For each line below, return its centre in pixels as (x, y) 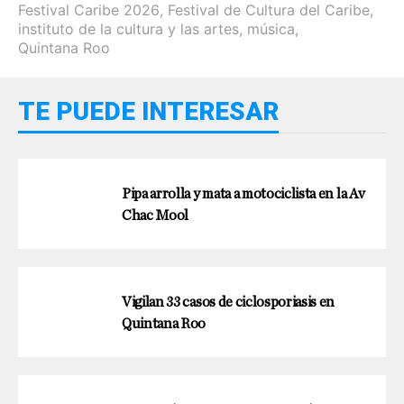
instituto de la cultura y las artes (129, 28)
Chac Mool (156, 215)
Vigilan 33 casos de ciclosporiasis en (229, 302)
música (271, 28)
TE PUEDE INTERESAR (148, 111)
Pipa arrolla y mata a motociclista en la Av (243, 193)
